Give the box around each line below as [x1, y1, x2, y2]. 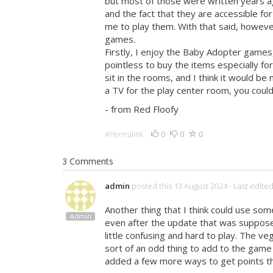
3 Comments [62, 155, 113, 167]
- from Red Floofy [105, 103, 179, 115]
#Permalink [105, 129, 143, 140]
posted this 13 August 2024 [130, 180, 229, 191]
